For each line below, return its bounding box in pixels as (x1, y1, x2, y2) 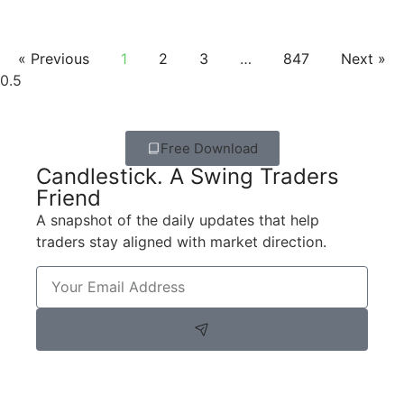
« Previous (18, 50, 89, 69)
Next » (341, 50, 386, 69)
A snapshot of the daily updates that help (36, 211, 319, 230)
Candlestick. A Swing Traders (36, 163, 339, 190)
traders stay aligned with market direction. (36, 233, 326, 252)
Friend (36, 185, 101, 212)
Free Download (160, 140, 258, 158)
